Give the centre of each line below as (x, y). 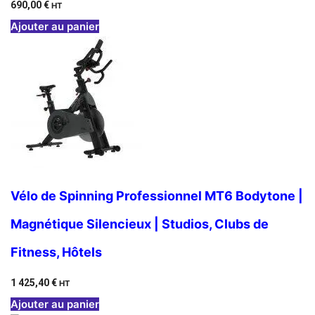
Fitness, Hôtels (56, 252)
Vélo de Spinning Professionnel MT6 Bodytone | (157, 196)
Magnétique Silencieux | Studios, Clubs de (140, 224)
